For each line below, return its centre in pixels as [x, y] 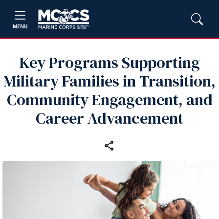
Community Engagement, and [109, 100]
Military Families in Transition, [109, 81]
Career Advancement [109, 118]
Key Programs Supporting [109, 63]
